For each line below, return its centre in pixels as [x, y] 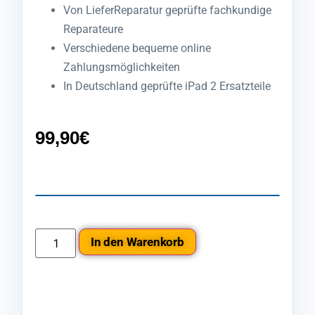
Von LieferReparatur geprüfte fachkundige [167, 11]
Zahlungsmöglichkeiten [122, 67]
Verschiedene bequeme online [137, 49]
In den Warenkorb [137, 242]
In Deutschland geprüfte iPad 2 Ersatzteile [167, 86]
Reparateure [93, 30]
